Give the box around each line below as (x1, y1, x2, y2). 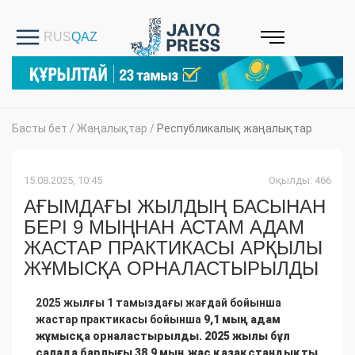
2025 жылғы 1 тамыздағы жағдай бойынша (36, 296, 281, 310)
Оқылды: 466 (269, 174, 331, 187)
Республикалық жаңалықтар (157, 122, 312, 136)
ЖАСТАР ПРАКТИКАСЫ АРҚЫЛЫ (24, 237, 323, 259)
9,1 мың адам (201, 313, 281, 326)
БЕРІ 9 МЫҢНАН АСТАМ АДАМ (24, 216, 304, 239)
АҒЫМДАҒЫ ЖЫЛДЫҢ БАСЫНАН (24, 196, 326, 218)
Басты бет (12, 122, 67, 136)
